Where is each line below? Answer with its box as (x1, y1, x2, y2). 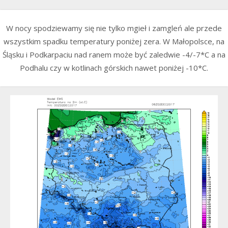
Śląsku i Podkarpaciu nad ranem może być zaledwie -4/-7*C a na (3, 49, 225, 60)
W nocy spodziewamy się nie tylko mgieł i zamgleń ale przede (6, 23, 222, 34)
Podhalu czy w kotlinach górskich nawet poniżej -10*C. (20, 63, 208, 73)
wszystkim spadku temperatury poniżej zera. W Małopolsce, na (4, 36, 224, 47)
